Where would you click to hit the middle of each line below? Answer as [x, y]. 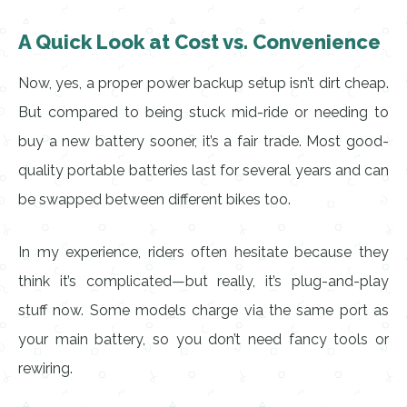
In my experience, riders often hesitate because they [203, 252]
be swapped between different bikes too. [154, 199]
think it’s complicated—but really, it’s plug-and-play [203, 281]
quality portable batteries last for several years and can [203, 170]
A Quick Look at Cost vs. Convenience [199, 42]
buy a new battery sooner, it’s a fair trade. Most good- [203, 141]
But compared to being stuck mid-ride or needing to [203, 112]
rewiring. [45, 368]
